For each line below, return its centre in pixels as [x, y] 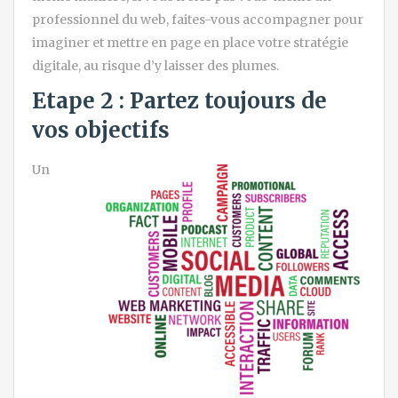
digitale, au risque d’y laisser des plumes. [155, 66]
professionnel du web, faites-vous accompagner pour [198, 20]
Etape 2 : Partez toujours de [179, 101]
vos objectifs [101, 131]
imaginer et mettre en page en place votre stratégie [190, 43]
